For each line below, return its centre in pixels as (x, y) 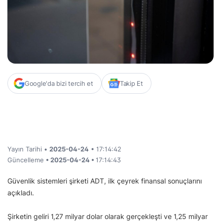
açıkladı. (21, 192)
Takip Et (131, 83)
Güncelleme (27, 160)
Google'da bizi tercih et (59, 83)
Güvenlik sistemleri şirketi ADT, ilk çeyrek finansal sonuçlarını (105, 181)
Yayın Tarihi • (28, 149)
